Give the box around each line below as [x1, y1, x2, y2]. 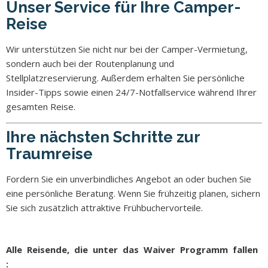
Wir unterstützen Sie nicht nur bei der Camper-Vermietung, [6, 42, 248, 55]
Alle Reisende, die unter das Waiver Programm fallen [6, 243, 260, 255]
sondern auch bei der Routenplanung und [6, 57, 174, 69]
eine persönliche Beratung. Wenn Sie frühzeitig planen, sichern [6, 187, 260, 199]
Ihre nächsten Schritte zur [6, 127, 200, 146]
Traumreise [6, 144, 93, 163]
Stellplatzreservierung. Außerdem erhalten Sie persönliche [6, 71, 245, 84]
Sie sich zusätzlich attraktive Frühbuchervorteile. [6, 201, 203, 214]
